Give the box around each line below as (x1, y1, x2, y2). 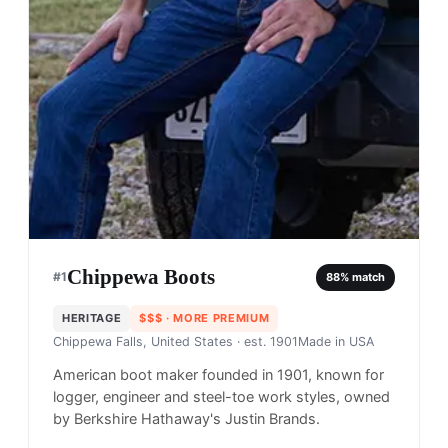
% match (340, 269, 385, 284)
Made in (298, 334, 349, 350)
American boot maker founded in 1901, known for (53, 366, 384, 385)
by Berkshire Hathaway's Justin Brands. (53, 410, 320, 429)
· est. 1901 (233, 334, 298, 350)
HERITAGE (62, 311, 122, 326)
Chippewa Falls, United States (53, 334, 233, 350)
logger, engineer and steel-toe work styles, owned (53, 388, 390, 407)
